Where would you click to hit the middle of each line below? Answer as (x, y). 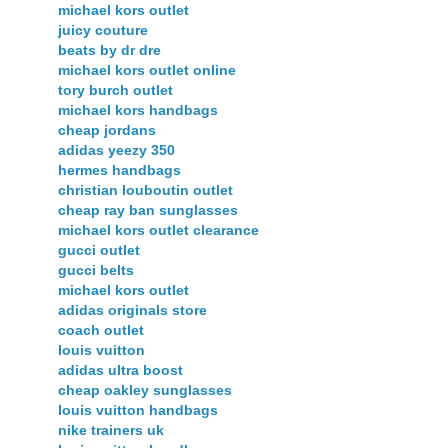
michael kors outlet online (147, 70)
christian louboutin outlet (145, 190)
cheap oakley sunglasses (145, 390)
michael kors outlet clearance (158, 230)
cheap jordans (107, 130)
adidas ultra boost (120, 370)
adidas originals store (132, 310)
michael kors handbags (138, 110)
